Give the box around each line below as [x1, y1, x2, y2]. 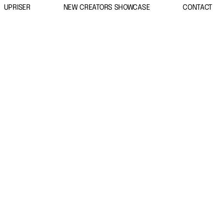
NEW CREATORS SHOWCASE [63, 4, 150, 12]
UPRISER [3, 4, 31, 12]
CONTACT [183, 4, 213, 12]
